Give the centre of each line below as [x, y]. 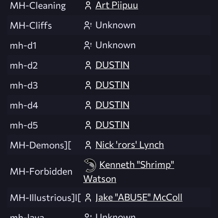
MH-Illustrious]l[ [45, 197]
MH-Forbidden [41, 171]
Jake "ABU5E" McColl [139, 197]
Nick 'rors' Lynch [130, 144]
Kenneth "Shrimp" [137, 164]
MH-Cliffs [31, 25]
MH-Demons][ [40, 145]
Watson [100, 178]
